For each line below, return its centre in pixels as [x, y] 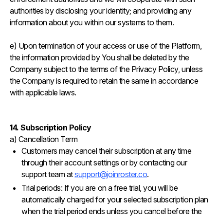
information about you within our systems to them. [93, 22]
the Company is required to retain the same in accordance [104, 81]
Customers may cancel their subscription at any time [107, 151]
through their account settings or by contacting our [104, 163]
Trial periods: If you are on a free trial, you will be [100, 188]
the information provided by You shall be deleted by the [100, 57]
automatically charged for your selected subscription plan [115, 200]
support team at [48, 174]
